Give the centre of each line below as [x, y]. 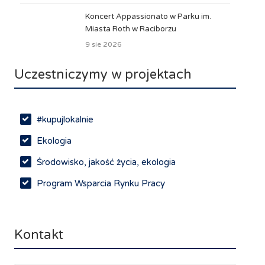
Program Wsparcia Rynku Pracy [101, 183]
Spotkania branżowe [77, 247]
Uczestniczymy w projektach [103, 74]
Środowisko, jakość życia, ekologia [106, 162]
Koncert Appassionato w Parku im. [148, 16]
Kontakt [38, 235]
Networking [61, 226]
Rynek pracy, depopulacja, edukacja [109, 204]
